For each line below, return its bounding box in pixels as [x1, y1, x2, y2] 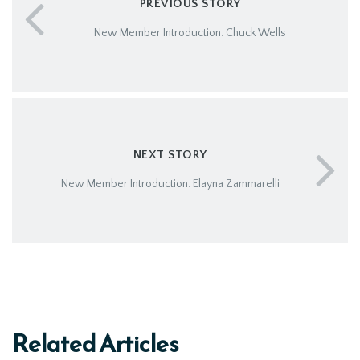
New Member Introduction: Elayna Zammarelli [60, 177, 280, 190]
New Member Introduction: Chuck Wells [94, 26, 286, 39]
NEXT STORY [133, 147, 207, 162]
